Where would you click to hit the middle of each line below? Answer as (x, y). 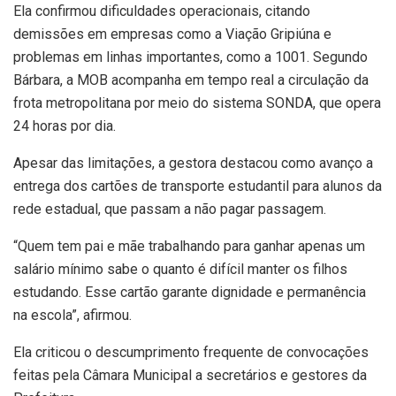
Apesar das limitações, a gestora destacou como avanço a (193, 164)
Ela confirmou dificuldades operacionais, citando (162, 11)
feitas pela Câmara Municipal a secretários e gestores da (190, 376)
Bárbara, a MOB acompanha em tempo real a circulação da (191, 80)
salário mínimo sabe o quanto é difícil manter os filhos (180, 270)
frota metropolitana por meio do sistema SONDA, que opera (197, 103)
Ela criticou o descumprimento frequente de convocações (191, 353)
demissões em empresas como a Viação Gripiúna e (172, 34)
